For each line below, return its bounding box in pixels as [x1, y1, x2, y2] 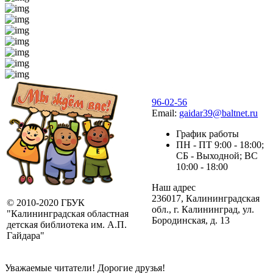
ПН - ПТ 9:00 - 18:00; [176, 139, 264, 150]
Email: [152, 107, 179, 118]
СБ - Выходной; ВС [176, 150, 258, 161]
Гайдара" [7, 230, 44, 241]
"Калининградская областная [7, 208, 129, 219]
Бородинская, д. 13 [152, 214, 230, 225]
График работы [176, 128, 239, 139]
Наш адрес [152, 182, 196, 193]
